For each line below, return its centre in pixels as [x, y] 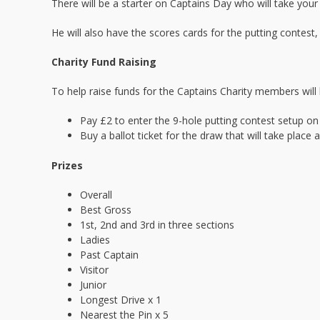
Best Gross [106, 210]
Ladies [95, 240]
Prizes [67, 165]
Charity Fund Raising [104, 62]
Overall [96, 195]
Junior [93, 285]
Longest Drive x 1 [121, 300]
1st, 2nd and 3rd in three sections [157, 225]
